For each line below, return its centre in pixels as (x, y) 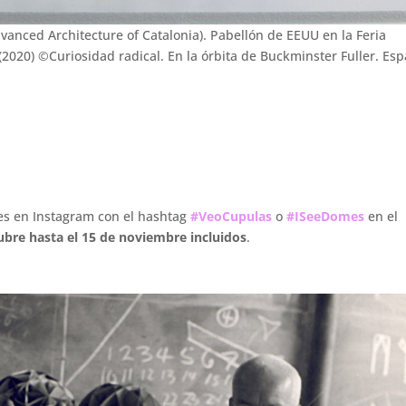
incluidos (217, 237)
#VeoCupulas (232, 217)
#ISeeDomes (326, 217)
